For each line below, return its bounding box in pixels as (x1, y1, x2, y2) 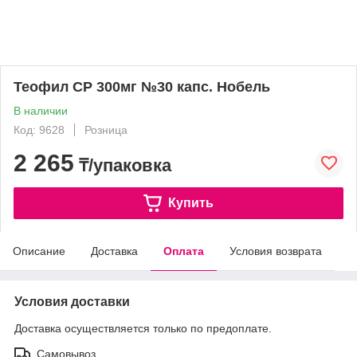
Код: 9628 (14, 124, 65, 136)
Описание (13, 245, 65, 257)
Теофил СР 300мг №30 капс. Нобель (14, 79, 270, 95)
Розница (84, 124, 127, 136)
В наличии (14, 104, 68, 117)
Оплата (163, 245, 204, 257)
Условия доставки (14, 295, 130, 308)
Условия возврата (229, 245, 322, 257)
